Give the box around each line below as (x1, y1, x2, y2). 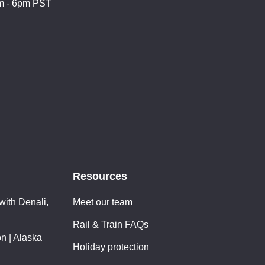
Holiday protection (72, 241, 149, 252)
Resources (72, 170, 127, 182)
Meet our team (72, 196, 132, 207)
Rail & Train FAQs (72, 219, 148, 230)
